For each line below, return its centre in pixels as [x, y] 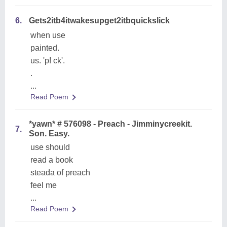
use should [50, 147]
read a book [52, 160]
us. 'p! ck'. [48, 61]
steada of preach [60, 173]
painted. [45, 48]
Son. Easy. [49, 134]
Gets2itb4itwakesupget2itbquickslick [99, 21]
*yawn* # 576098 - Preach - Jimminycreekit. [110, 124]
